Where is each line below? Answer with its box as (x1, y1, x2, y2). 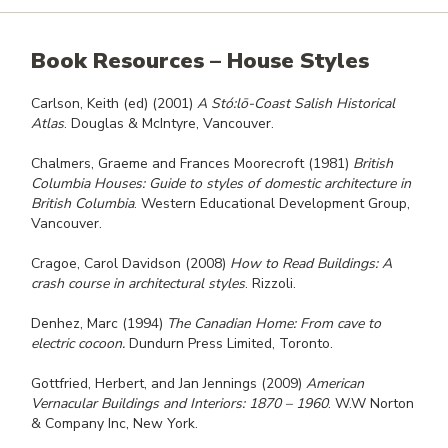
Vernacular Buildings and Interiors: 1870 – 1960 (31, 393, 328, 413)
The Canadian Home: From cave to (167, 313, 381, 333)
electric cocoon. (31, 333, 125, 353)
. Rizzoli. (245, 273, 296, 293)
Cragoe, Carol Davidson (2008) (31, 253, 230, 273)
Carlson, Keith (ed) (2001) (31, 93, 197, 113)
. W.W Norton (328, 393, 414, 413)
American (306, 373, 364, 393)
